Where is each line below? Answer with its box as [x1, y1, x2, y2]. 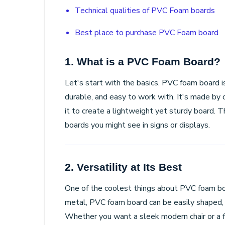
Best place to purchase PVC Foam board [75, 27, 218, 38]
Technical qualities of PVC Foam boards [75, 5, 215, 16]
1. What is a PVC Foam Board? [65, 56, 220, 67]
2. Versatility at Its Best [65, 161, 182, 173]
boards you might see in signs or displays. [65, 120, 210, 131]
